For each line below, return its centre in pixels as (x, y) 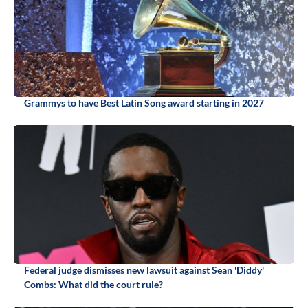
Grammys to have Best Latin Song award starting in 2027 (144, 102)
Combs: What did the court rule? (93, 284)
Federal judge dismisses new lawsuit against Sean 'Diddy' (144, 269)
